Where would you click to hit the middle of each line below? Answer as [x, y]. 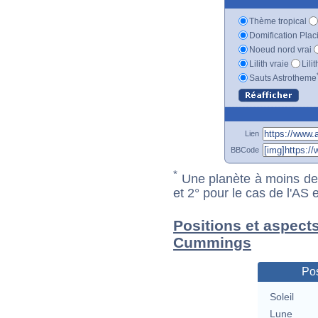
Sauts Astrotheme [283, 78]
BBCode [245, 149]
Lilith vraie [269, 64]
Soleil [281, 297]
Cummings [212, 243]
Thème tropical [278, 21]
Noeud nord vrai [280, 49]
